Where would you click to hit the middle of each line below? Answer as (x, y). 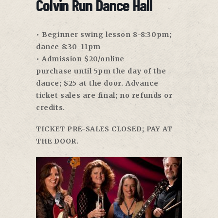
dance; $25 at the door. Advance (97, 83)
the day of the (138, 71)
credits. (51, 108)
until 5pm (92, 71)
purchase (55, 71)
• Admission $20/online (81, 59)
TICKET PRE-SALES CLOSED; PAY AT (104, 129)
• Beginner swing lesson (85, 35)
